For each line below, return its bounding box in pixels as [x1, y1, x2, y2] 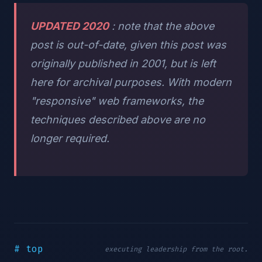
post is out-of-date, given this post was [30, 39, 226, 51]
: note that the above [109, 20, 214, 32]
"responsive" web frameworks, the [30, 95, 204, 107]
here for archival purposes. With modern [30, 76, 232, 88]
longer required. [30, 132, 109, 144]
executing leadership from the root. [105, 244, 248, 254]
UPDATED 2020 [30, 20, 109, 32]
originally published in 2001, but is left [30, 57, 216, 70]
